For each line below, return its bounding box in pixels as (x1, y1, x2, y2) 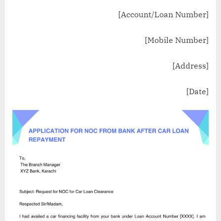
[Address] (171, 60, 209, 71)
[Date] (184, 86, 209, 96)
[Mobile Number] (143, 35, 209, 45)
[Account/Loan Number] (116, 9, 209, 19)
